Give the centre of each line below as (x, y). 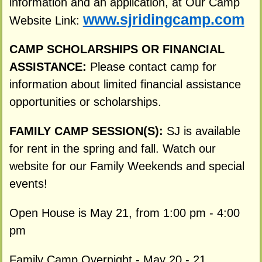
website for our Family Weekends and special (127, 166)
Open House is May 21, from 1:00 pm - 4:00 (124, 213)
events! (28, 184)
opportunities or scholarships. (85, 102)
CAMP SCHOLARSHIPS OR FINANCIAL (117, 49)
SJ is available (203, 131)
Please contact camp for (153, 67)
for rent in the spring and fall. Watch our (112, 149)
